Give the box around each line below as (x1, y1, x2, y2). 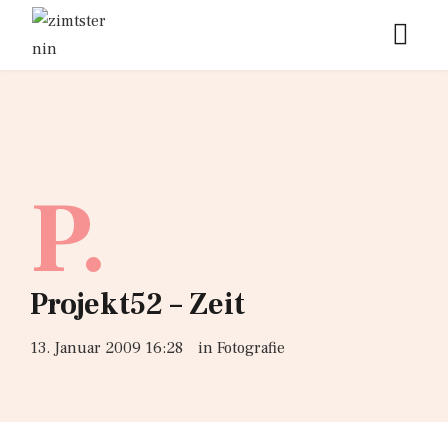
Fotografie (217, 338, 285, 358)
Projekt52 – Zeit (30, 285, 245, 324)
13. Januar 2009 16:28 (30, 338, 183, 358)
